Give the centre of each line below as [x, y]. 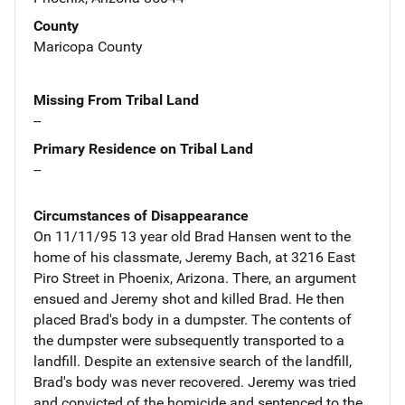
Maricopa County [88, 46]
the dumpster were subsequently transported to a [189, 340]
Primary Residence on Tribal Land [143, 148]
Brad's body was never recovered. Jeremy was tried [195, 381]
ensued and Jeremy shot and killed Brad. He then [189, 298]
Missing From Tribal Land [116, 99]
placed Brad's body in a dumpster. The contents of [193, 319]
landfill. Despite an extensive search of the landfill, [193, 361]
